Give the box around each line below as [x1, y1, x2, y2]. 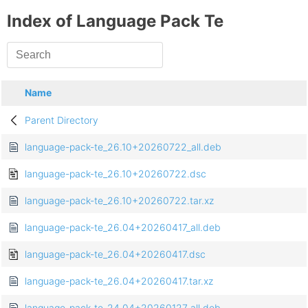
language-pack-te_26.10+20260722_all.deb [25, 141, 221, 153]
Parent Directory [25, 114, 98, 126]
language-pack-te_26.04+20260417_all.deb [25, 221, 221, 234]
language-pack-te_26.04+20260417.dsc [25, 248, 206, 261]
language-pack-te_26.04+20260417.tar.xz [25, 275, 213, 287]
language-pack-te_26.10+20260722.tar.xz [25, 195, 214, 207]
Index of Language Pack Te [7, 11, 223, 32]
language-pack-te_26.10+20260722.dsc [25, 168, 206, 180]
